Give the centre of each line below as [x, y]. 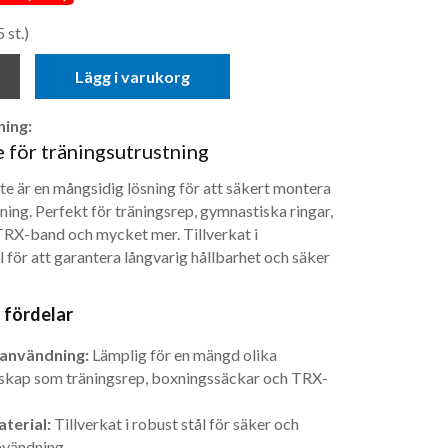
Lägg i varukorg [132, 77]
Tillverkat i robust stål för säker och [174, 424]
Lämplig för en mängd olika [182, 355]
